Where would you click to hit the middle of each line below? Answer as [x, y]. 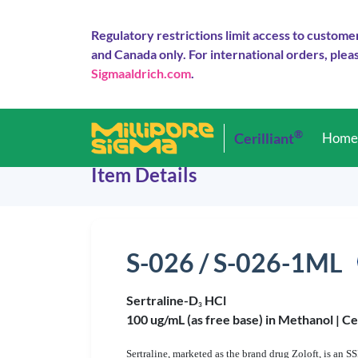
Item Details [144, 175]
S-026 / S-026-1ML [235, 263]
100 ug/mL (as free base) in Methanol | [234, 319]
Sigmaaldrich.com [141, 73]
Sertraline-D [162, 300]
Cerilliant [265, 138]
